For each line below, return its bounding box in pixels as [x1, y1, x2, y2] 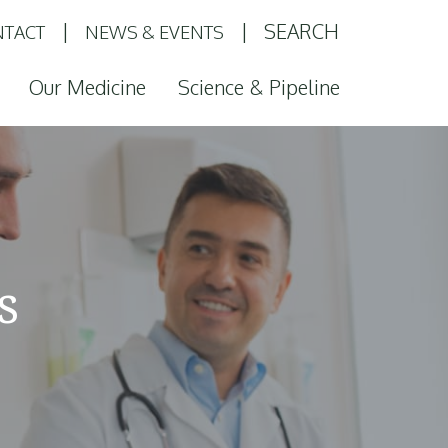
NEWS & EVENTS [85, 21, 224, 43]
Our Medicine [29, 74, 146, 100]
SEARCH [264, 18, 339, 44]
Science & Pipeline [178, 74, 340, 100]
